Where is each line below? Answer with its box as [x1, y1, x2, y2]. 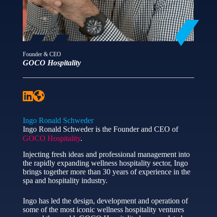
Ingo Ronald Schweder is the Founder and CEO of [22, 125, 178, 134]
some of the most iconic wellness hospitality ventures [22, 205, 184, 214]
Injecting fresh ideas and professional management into [22, 150, 190, 158]
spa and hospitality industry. [22, 176, 108, 185]
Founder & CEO [22, 51, 61, 58]
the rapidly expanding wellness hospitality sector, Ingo [22, 158, 188, 167]
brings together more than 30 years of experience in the [22, 167, 190, 176]
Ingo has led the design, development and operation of [22, 196, 188, 205]
